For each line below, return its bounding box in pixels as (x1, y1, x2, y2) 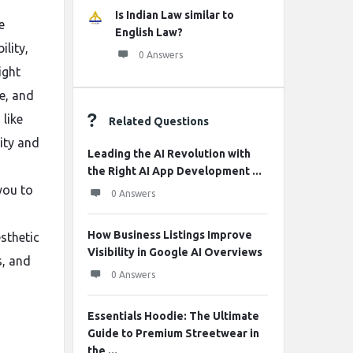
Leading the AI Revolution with (87, 147, 251, 160)
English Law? (115, 26, 183, 39)
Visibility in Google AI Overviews (87, 246, 262, 258)
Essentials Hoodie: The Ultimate (87, 310, 259, 322)
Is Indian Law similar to (115, 9, 234, 21)
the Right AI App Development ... (87, 165, 262, 177)
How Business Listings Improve (87, 229, 252, 241)
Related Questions (109, 115, 209, 128)
